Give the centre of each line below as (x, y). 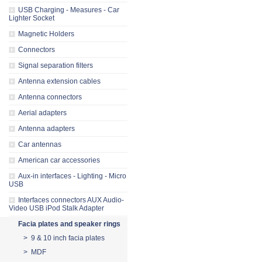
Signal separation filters (56, 65)
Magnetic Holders (46, 34)
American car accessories (59, 160)
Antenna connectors (50, 97)
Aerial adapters (42, 113)
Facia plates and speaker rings (69, 224)
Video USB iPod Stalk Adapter (56, 208)
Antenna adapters (46, 129)
